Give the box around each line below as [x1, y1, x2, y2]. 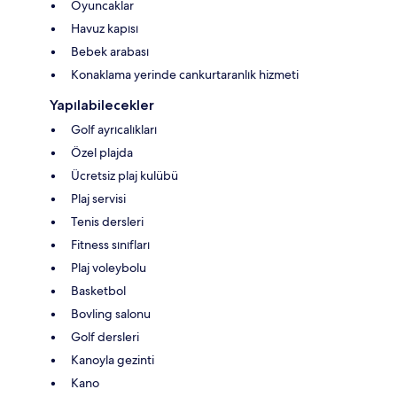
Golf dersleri [71, 328, 139, 345]
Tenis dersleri [71, 213, 144, 230]
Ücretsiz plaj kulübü [71, 167, 178, 183]
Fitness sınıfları [71, 236, 150, 253]
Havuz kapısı [71, 19, 138, 36]
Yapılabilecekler [50, 96, 154, 113]
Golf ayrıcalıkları [71, 121, 157, 137]
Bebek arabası [71, 43, 149, 59]
